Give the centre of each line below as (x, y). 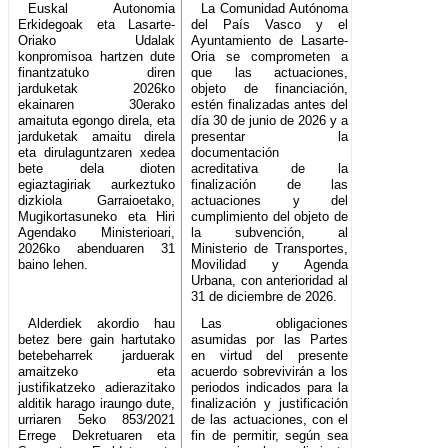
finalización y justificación (270, 404)
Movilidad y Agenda (270, 265)
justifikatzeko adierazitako (97, 388)
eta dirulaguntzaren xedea (97, 153)
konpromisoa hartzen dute (97, 57)
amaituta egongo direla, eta (97, 121)
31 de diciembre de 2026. (264, 297)
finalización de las (270, 185)
